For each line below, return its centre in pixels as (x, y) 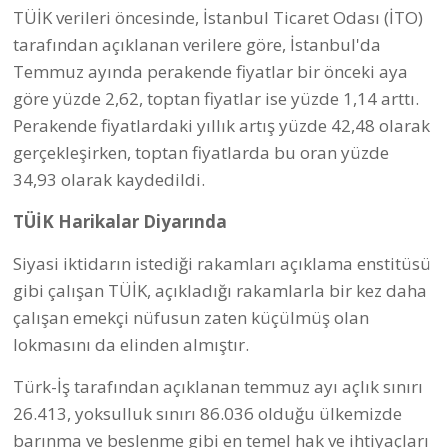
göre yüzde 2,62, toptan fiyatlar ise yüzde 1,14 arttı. (216, 98)
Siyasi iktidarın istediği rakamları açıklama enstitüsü (222, 263)
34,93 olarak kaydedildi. (109, 179)
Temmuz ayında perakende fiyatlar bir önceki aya (210, 71)
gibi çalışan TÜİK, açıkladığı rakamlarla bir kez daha (220, 290)
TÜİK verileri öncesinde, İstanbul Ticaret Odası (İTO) (218, 17)
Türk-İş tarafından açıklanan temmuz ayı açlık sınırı (218, 386)
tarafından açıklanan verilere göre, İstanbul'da (197, 44)
